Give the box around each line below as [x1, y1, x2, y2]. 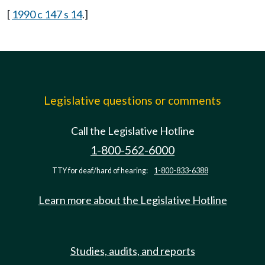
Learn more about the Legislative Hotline [38, 193, 227, 206]
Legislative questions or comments [44, 93, 221, 107]
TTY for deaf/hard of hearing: [52, 166, 149, 175]
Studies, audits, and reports [70, 244, 195, 257]
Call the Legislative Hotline [70, 124, 195, 137]
